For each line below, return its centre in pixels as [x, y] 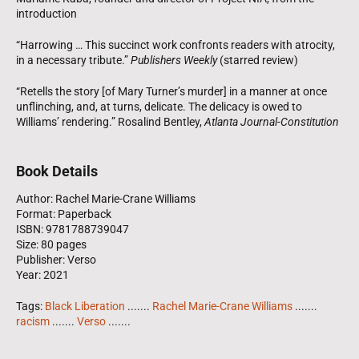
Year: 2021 [42, 275]
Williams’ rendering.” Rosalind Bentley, [110, 122]
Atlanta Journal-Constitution [272, 122]
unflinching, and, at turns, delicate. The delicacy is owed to [159, 107]
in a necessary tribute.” [73, 61]
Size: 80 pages [51, 245]
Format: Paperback [64, 214]
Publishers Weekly [174, 61]
